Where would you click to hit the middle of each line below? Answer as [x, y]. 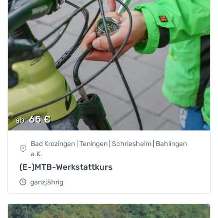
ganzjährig [47, 182]
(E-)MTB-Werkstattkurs [66, 167]
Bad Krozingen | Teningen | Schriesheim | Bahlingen [109, 144]
